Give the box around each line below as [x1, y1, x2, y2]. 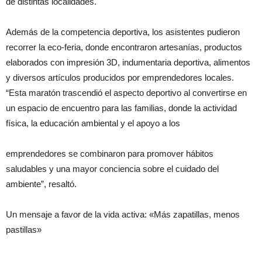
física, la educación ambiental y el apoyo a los [6, 118, 180, 129]
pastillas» [6, 225, 42, 235]
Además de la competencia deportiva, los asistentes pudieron [6, 27, 240, 37]
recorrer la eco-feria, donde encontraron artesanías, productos [6, 42, 242, 53]
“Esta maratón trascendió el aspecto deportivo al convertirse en [6, 88, 247, 98]
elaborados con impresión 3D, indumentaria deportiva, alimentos [6, 57, 250, 68]
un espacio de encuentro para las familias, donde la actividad [6, 103, 237, 113]
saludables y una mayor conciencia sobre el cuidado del [6, 164, 219, 174]
